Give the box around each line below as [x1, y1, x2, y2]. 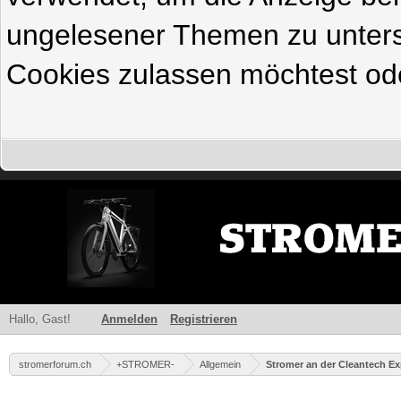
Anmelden [101, 312, 158, 326]
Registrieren [170, 312, 237, 326]
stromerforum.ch [19, 359, 91, 370]
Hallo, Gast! [9, 312, 74, 326]
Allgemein [200, 359, 241, 370]
